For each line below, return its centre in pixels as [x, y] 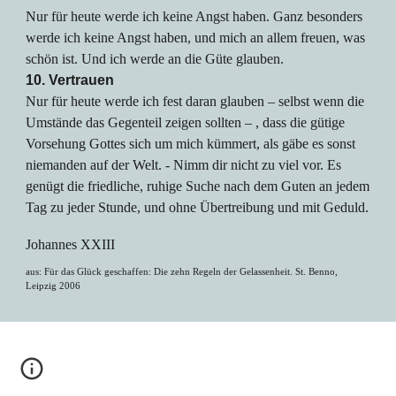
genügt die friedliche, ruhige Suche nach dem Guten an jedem [198, 186]
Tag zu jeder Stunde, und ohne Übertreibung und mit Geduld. [198, 207]
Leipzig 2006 [53, 286]
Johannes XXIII [71, 244]
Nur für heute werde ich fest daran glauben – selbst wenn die [195, 101]
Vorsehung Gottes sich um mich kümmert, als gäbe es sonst [191, 144]
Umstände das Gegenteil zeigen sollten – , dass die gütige [186, 122]
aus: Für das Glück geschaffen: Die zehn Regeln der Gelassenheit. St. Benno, [182, 271]
